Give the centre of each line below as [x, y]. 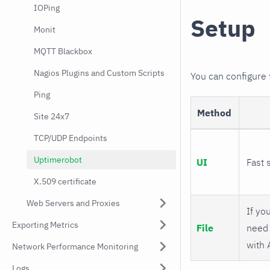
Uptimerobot [58, 160]
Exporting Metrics [45, 225]
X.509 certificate [65, 181]
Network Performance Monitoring [75, 246]
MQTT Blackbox [63, 51]
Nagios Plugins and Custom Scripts [99, 73]
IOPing [47, 8]
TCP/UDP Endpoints [71, 138]
